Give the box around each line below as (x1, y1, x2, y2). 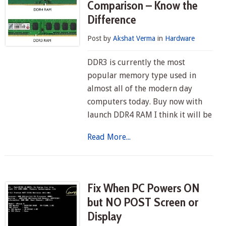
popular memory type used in (87, 71, 197, 80)
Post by (87, 34, 114, 42)
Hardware (165, 34, 195, 42)
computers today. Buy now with (87, 97, 203, 106)
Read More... (87, 132, 131, 142)
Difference (87, 12, 137, 27)
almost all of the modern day (87, 84, 193, 93)
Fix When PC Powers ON (87, 181, 200, 195)
